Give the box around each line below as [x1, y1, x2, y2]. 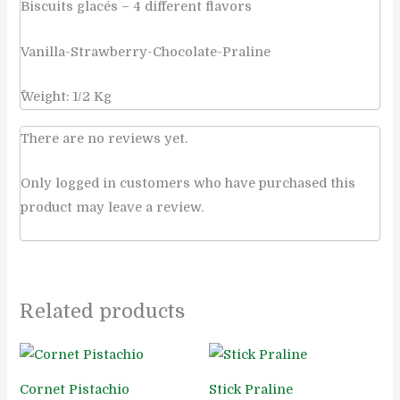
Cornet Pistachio [20, 381, 130, 397]
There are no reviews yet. [21, 130, 188, 146]
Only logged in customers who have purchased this [21, 175, 356, 191]
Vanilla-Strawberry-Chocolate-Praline [21, 44, 271, 60]
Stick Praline [209, 381, 293, 397]
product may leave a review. [21, 199, 204, 215]
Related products [20, 299, 186, 322]
